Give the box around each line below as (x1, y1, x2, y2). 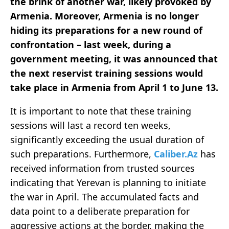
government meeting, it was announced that (10, 53, 218, 65)
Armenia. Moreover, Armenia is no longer (10, 10, 199, 22)
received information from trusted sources (10, 162, 195, 175)
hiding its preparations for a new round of (10, 24, 202, 37)
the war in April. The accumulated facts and (10, 191, 199, 203)
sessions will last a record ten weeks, (10, 119, 171, 132)
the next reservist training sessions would (10, 67, 203, 80)
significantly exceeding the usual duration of (10, 133, 204, 146)
